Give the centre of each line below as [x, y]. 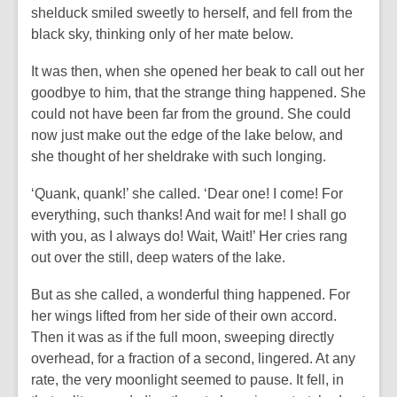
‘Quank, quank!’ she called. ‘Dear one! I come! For [187, 194]
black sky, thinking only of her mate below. [162, 34]
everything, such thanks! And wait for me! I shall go [189, 215]
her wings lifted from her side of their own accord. [184, 316]
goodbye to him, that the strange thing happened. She [198, 93]
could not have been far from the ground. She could [191, 114]
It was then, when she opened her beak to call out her [198, 71]
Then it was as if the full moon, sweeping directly [183, 337]
